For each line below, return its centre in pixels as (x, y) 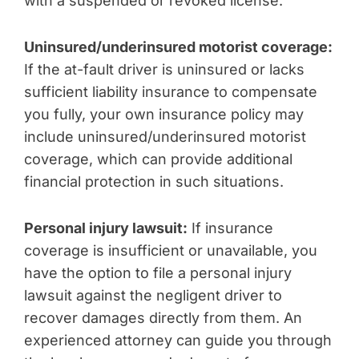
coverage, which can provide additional (158, 159)
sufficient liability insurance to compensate (171, 92)
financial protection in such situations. (154, 182)
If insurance (230, 228)
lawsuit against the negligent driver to (153, 295)
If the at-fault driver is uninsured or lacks (164, 69)
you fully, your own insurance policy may (164, 114)
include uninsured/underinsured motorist (165, 137)
